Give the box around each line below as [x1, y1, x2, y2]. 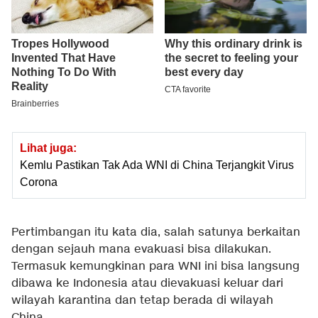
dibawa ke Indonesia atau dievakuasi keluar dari [11, 276, 283, 292]
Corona [20, 176, 57, 189]
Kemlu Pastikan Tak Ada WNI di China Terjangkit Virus [20, 159, 294, 172]
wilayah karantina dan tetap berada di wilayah [11, 293, 273, 309]
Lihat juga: [20, 142, 77, 155]
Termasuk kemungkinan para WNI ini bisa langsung [11, 259, 300, 275]
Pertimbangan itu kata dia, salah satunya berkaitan [11, 225, 300, 241]
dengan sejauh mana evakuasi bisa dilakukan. [11, 242, 271, 258]
